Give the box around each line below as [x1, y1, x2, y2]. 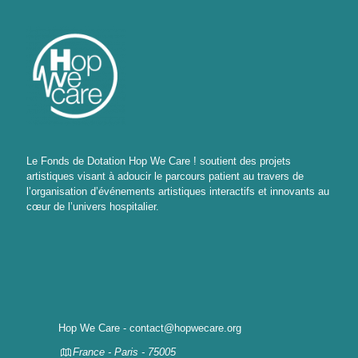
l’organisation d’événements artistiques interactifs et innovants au [26, 185, 329, 197]
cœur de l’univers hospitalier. [26, 200, 159, 213]
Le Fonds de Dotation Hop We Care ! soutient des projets [26, 154, 291, 167]
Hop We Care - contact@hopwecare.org [58, 321, 241, 334]
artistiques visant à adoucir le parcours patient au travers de [26, 169, 304, 182]
